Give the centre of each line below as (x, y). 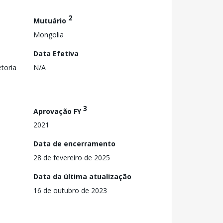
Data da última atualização (82, 177)
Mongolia (49, 34)
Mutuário (51, 20)
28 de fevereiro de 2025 (72, 158)
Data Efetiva (56, 53)
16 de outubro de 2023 (70, 191)
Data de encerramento (74, 144)
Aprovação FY (58, 111)
